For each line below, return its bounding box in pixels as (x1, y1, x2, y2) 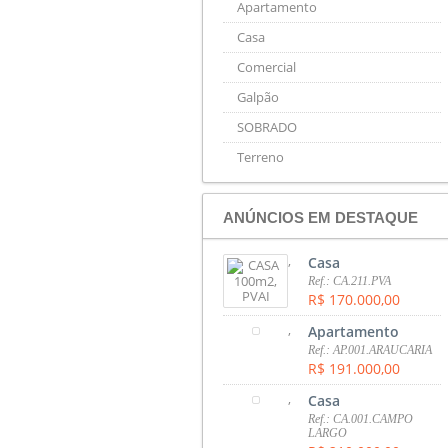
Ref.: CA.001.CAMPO (308, 411, 414, 426)
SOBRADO (237, 117, 297, 136)
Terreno (237, 147, 284, 166)
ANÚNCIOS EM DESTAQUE (223, 208, 418, 226)
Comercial (237, 57, 296, 76)
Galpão (237, 87, 279, 106)
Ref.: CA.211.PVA (308, 273, 392, 288)
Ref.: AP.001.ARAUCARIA (308, 342, 433, 357)
